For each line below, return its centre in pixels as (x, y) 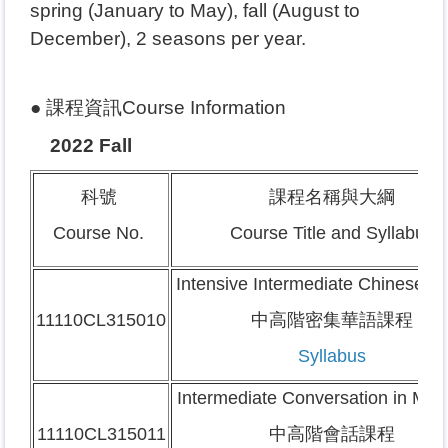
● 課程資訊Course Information (160, 107)
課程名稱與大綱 (331, 197)
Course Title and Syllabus (331, 233)
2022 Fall (83, 145)
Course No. (101, 233)
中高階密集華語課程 (331, 320)
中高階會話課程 (331, 434)
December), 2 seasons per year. (170, 38)
